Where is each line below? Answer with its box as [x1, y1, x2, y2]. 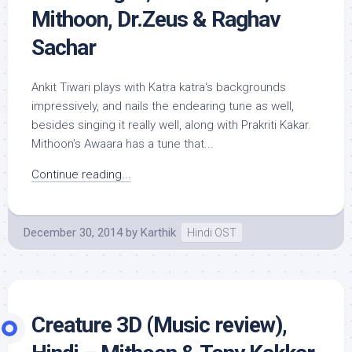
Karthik [141, 225, 176, 240]
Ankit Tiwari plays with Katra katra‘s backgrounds [31, 80, 286, 94]
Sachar [31, 35, 96, 60]
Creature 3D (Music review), [31, 312, 287, 338]
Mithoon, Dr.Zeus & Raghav [31, 6, 280, 32]
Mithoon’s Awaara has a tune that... [31, 137, 214, 151]
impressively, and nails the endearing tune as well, [31, 99, 294, 113]
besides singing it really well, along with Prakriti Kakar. [31, 118, 311, 132]
